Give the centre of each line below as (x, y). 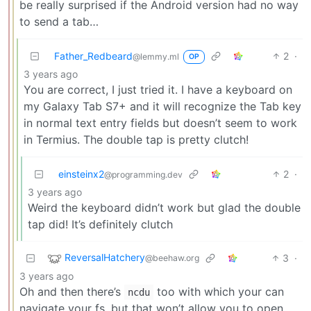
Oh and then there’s (72, 291)
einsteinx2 (81, 174)
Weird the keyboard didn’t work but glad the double (164, 207)
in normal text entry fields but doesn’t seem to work (160, 123)
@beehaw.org (172, 258)
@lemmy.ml (156, 56)
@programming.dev (143, 174)
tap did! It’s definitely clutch (100, 224)
